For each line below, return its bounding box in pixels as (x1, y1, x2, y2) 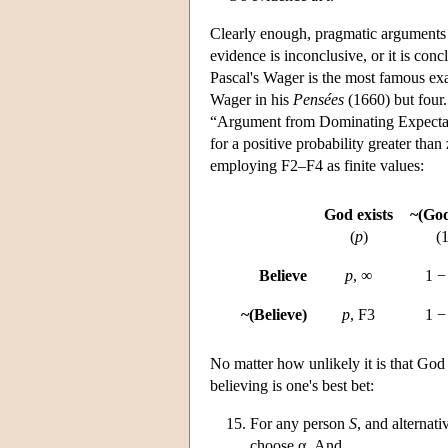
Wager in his (210, 90, 293, 108)
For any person (250, 414, 349, 432)
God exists (324, 205, 393, 223)
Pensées (293, 90, 344, 108)
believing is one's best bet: (210, 376, 374, 394)
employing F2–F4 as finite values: (210, 156, 424, 174)
